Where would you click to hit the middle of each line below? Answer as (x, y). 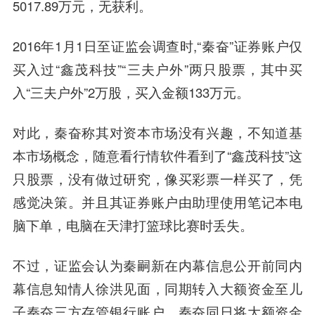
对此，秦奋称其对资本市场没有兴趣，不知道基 (157, 133)
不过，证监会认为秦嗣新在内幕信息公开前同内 (157, 265)
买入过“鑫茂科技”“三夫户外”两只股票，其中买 (157, 69)
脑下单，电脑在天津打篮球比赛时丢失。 (133, 225)
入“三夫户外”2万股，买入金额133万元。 (131, 92)
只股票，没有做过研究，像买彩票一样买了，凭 (157, 179)
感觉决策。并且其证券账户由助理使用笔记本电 (157, 202)
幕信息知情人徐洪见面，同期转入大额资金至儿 (157, 289)
